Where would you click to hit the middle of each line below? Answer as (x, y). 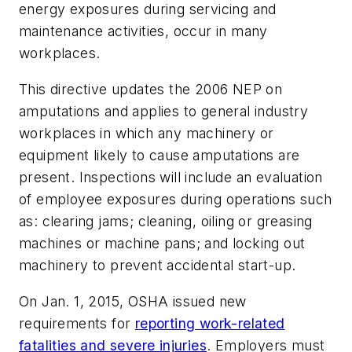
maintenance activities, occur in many (143, 31)
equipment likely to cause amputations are (159, 155)
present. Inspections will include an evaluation (171, 177)
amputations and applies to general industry (164, 111)
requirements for (77, 323)
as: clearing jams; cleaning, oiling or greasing (166, 221)
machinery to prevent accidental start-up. (158, 265)
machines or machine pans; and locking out (162, 243)
